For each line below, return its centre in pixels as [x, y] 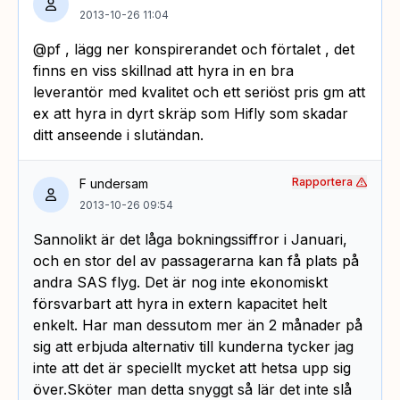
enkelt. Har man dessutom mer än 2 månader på [198, 325]
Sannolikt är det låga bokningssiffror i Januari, [190, 240]
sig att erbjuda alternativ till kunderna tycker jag [193, 347]
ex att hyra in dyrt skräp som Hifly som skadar [191, 114]
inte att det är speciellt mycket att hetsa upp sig [192, 368]
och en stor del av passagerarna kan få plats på [196, 261]
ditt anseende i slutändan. [118, 135]
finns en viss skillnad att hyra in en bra [163, 71]
